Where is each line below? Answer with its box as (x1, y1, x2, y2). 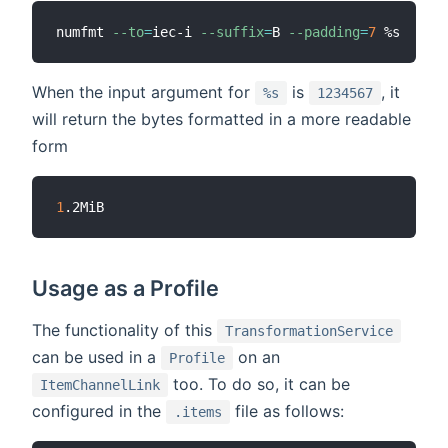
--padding (288, 23, 360, 40)
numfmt (56, 23, 112, 40)
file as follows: (230, 401, 344, 422)
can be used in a (32, 347, 161, 368)
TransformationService (225, 323, 393, 340)
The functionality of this (32, 320, 217, 341)
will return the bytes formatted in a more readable (32, 108, 411, 129)
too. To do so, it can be (168, 374, 350, 395)
